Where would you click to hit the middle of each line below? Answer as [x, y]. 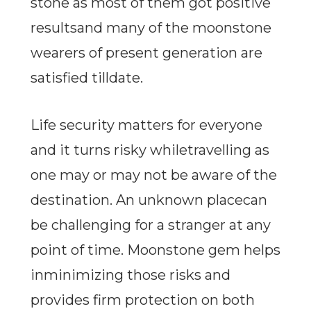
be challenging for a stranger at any [150, 225]
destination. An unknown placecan [149, 200]
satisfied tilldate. [86, 78]
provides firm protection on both [142, 300]
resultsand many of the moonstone [151, 28]
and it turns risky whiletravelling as [150, 150]
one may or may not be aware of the [153, 175]
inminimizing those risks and [130, 275]
